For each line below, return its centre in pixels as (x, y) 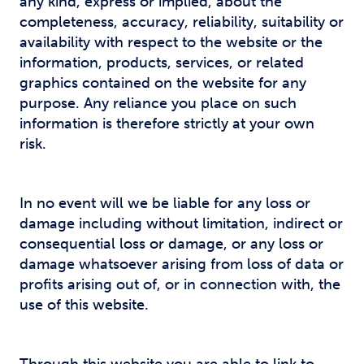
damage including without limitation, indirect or (181, 223)
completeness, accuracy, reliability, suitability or (182, 22)
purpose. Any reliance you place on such (158, 103)
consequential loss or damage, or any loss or (171, 244)
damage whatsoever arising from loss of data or (182, 264)
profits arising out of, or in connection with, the (180, 284)
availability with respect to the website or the (171, 42)
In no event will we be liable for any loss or (165, 203)
